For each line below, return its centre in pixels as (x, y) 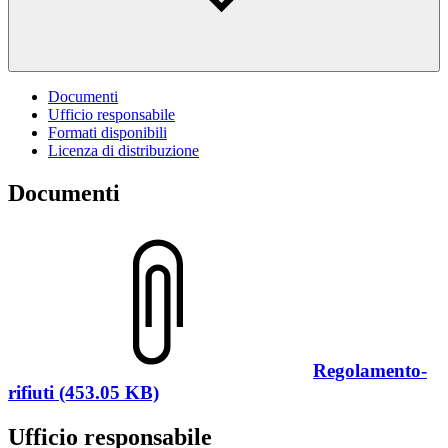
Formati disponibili (107, 132)
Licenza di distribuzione (123, 150)
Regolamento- (370, 370)
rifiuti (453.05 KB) (83, 392)
